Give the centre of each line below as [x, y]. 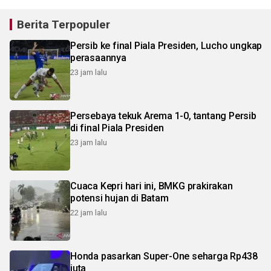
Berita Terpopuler [64, 25]
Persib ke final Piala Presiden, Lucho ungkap [166, 46]
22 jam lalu [89, 213]
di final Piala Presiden [117, 128]
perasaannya [98, 58]
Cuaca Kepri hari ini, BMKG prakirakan [152, 186]
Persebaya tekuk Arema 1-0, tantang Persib [163, 116]
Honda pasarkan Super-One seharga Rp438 [164, 256]
